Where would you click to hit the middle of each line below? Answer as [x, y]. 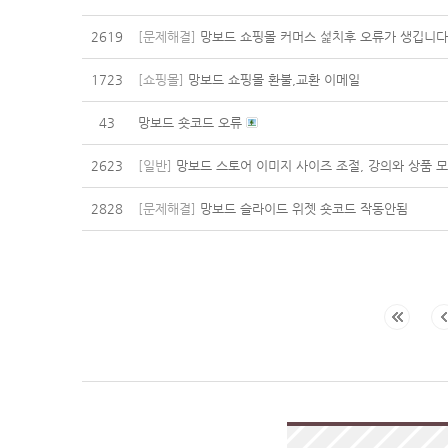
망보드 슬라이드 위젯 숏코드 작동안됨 [302, 208]
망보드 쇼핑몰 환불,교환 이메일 [272, 79]
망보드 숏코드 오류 [192, 122]
